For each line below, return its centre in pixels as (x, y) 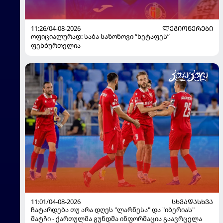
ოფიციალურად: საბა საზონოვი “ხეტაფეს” (100, 37)
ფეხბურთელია (56, 46)
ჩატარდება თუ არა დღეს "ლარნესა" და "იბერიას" (113, 210)
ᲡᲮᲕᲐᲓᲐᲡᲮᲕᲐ (192, 202)
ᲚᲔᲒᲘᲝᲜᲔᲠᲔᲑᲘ (188, 29)
